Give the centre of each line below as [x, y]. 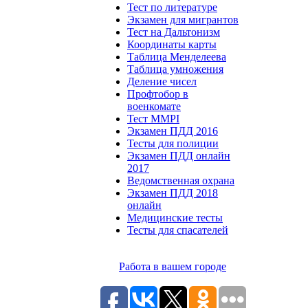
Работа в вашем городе [173, 266]
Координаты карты [172, 44]
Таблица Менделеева [177, 57]
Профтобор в [158, 94]
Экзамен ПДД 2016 [173, 131]
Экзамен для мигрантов [183, 20]
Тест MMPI [153, 119]
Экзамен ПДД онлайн [179, 156]
